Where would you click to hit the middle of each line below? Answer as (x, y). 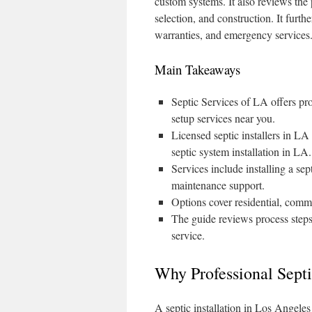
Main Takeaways (197, 69)
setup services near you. (223, 118)
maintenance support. (218, 185)
